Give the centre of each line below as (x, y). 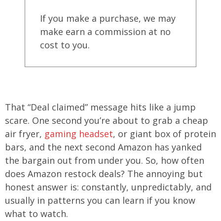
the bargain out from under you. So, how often (105, 160)
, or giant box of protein (165, 134)
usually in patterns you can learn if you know (100, 200)
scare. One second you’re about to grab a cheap (107, 120)
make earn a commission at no (105, 32)
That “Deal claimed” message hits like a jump (100, 107)
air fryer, (25, 134)
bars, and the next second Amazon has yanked (103, 147)
